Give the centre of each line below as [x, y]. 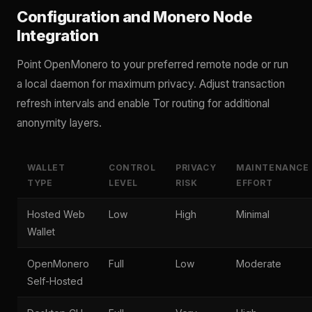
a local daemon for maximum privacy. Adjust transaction [151, 84]
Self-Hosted [55, 281]
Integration [58, 36]
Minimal [253, 214]
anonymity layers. [59, 123]
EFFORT [255, 183]
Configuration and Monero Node [135, 17]
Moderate [259, 264]
